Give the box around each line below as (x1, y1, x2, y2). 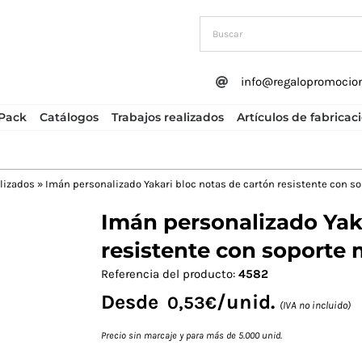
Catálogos (39, 109, 99, 124)
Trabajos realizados (111, 109, 224, 124)
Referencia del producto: (101, 267, 238, 282)
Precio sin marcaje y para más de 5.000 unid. (101, 330, 282, 342)
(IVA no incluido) (280, 299, 351, 312)
